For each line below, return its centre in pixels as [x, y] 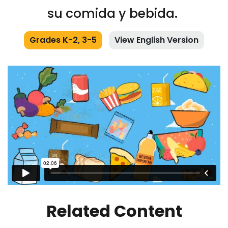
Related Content [114, 211]
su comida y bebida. [114, 13]
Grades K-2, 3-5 [63, 40]
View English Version [156, 40]
